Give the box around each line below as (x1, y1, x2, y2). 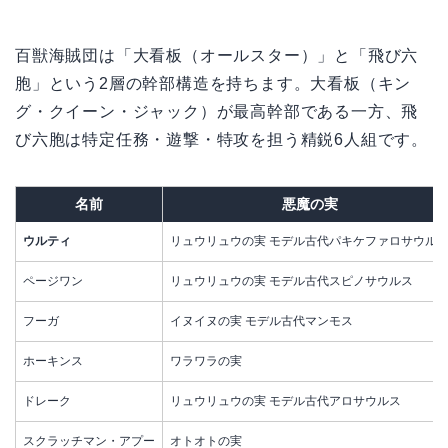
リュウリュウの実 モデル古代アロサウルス (170, 394, 401, 409)
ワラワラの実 (170, 354, 242, 369)
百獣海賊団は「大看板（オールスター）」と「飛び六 (15, 47, 419, 65)
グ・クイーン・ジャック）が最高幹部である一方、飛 (15, 103, 419, 121)
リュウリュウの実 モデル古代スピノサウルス (170, 274, 413, 289)
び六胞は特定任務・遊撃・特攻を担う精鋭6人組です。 (15, 131, 428, 149)
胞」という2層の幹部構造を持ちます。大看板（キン (15, 75, 412, 93)
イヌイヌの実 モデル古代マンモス (170, 314, 353, 329)
